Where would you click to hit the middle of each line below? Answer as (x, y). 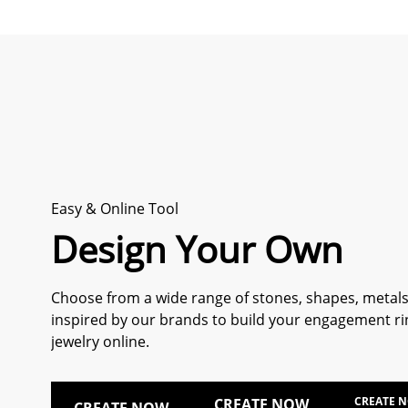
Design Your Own (198, 249)
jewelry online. (101, 341)
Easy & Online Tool (115, 208)
